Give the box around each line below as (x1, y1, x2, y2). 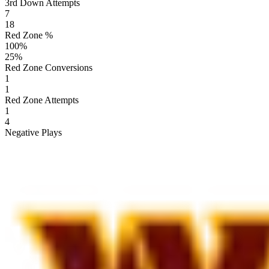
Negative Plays (5, 127, 62, 138)
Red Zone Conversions (5, 62, 92, 73)
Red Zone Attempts (5, 94, 79, 105)
